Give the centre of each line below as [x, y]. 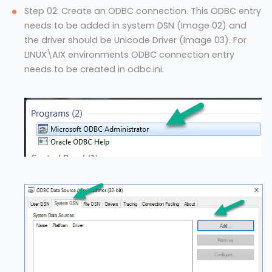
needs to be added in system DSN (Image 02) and [135, 25]
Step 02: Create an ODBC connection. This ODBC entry [143, 11]
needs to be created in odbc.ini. [94, 69]
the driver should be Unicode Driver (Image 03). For [135, 40]
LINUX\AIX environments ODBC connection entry [129, 54]
